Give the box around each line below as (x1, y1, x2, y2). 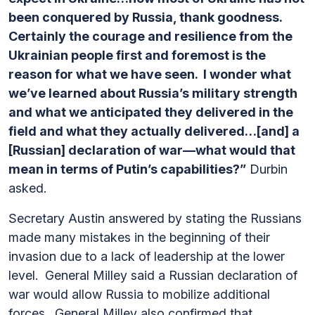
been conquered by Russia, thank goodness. (8, 10, 282, 25)
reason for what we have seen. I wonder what (8, 67, 291, 82)
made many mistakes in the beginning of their (8, 230, 270, 245)
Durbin (246, 162, 288, 176)
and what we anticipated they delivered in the (8, 105, 293, 120)
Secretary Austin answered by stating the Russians (8, 211, 302, 226)
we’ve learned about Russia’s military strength (8, 86, 297, 101)
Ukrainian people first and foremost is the (8, 48, 266, 63)
